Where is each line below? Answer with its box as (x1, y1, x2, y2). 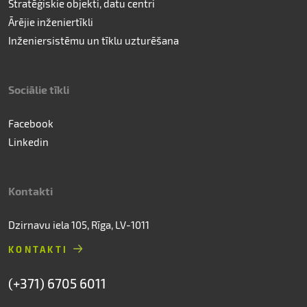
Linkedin (8, 136, 49, 148)
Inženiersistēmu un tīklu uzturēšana (8, 34, 179, 47)
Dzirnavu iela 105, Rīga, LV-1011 (8, 219, 149, 231)
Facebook (8, 117, 53, 130)
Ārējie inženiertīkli (8, 16, 93, 28)
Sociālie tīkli (8, 83, 69, 96)
